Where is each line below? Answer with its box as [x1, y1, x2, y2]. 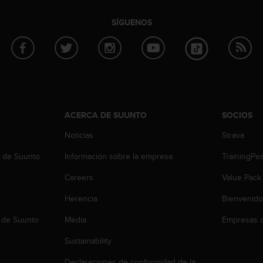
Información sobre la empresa [64, 150, 173, 162]
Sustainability [64, 234, 112, 247]
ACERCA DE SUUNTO [64, 109, 147, 121]
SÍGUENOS [111, 16, 152, 28]
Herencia [64, 192, 97, 204]
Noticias [64, 129, 93, 141]
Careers [64, 171, 93, 183]
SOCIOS [222, 109, 255, 121]
